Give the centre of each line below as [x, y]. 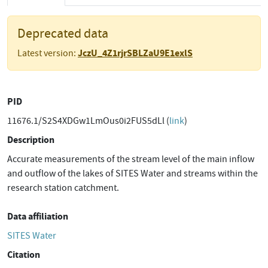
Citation [24, 255]
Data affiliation [38, 216]
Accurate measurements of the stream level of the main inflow [131, 159]
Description [31, 140]
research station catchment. [63, 188]
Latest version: [48, 53]
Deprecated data [63, 33]
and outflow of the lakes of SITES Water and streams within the [133, 173]
